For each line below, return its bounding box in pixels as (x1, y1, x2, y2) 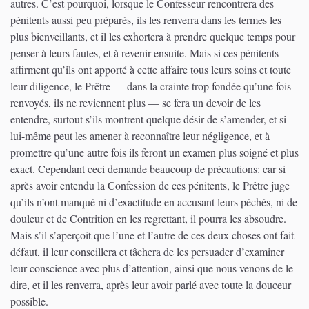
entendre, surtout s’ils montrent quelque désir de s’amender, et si (10, 111, 286, 126)
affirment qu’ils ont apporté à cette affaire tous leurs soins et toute (10, 61, 291, 77)
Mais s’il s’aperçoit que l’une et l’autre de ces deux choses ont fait (10, 227, 294, 242)
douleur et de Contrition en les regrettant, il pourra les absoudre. (10, 210, 286, 226)
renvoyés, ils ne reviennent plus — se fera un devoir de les (10, 94, 261, 110)
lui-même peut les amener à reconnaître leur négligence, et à (10, 128, 270, 143)
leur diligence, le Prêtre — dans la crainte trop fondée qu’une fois (10, 78, 291, 93)
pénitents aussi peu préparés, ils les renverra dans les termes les (10, 12, 281, 27)
